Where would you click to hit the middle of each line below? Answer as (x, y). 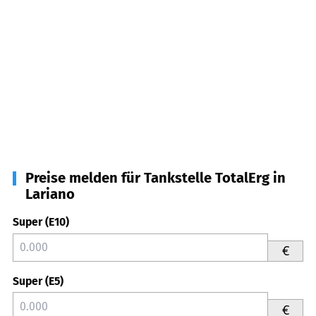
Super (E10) (41, 221)
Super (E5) (38, 281)
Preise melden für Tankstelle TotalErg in (156, 177)
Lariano (50, 194)
